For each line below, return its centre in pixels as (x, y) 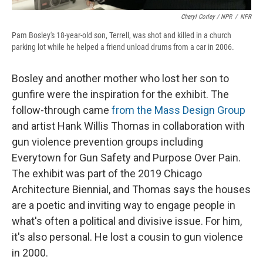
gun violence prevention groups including (107, 141)
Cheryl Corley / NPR (206, 16)
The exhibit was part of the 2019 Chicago (107, 173)
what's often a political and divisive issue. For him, (127, 221)
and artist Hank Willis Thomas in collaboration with (128, 126)
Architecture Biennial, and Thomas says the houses (131, 189)
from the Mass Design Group (178, 110)
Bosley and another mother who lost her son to (120, 78)
